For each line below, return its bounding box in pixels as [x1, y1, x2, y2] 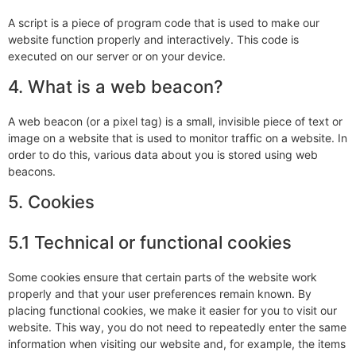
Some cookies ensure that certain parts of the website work [8, 270, 317, 284]
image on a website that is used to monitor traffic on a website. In [8, 131, 347, 145]
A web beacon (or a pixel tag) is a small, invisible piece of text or [8, 114, 342, 128]
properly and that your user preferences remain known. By [8, 287, 311, 300]
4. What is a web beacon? [8, 76, 223, 97]
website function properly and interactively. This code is [8, 33, 299, 46]
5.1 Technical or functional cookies [8, 232, 292, 253]
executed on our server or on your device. [8, 49, 226, 63]
